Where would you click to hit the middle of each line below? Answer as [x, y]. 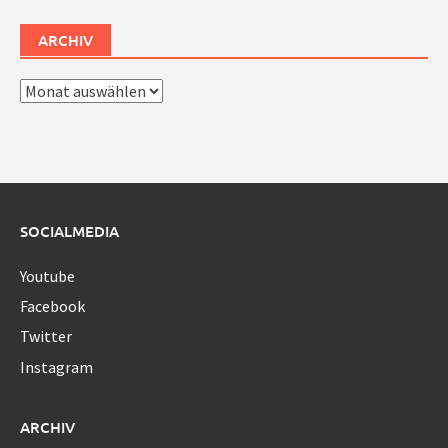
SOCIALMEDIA [69, 230]
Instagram [56, 366]
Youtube [47, 275]
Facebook [52, 305]
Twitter [46, 336]
